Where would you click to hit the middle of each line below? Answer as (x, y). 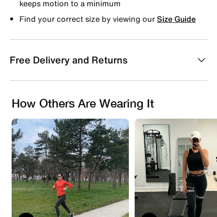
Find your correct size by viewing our (88, 19)
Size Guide (176, 19)
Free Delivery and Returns (69, 60)
